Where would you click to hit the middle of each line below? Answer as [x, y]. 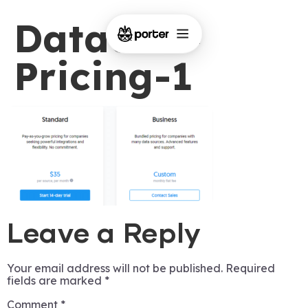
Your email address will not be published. [115, 268]
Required [250, 268]
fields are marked [56, 281]
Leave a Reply [104, 235]
